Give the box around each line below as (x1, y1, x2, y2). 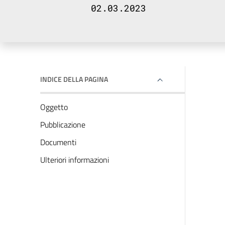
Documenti (40, 136, 76, 148)
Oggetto (40, 101, 68, 113)
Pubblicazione (40, 119, 85, 131)
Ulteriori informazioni (40, 154, 109, 166)
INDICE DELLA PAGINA (40, 74, 108, 84)
